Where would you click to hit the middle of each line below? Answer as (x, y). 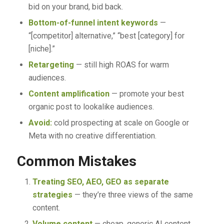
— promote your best (146, 93)
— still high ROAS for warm (121, 64)
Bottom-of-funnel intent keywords (93, 22)
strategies (52, 194)
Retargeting (51, 64)
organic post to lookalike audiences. (91, 106)
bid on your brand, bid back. (75, 6)
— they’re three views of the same (132, 194)
